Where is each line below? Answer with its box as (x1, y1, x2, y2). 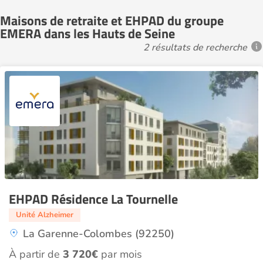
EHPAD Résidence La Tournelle (9, 189, 178, 209)
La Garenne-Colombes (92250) (23, 227, 174, 241)
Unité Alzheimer (16, 210, 73, 220)
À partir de (9, 247, 63, 261)
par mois (98, 247, 142, 261)
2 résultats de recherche (143, 41, 247, 54)
